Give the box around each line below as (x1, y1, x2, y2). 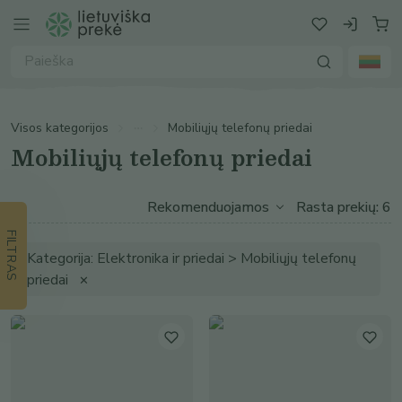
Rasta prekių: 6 (296, 197, 391, 217)
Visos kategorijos (11, 119, 109, 136)
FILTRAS (3, 230, 20, 282)
